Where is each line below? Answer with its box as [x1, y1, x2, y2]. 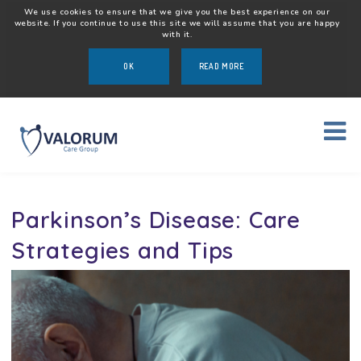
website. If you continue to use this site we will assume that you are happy [14, 18, 340, 29]
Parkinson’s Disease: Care [10, 205, 301, 234]
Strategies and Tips [10, 236, 234, 264]
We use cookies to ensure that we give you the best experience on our [24, 6, 330, 18]
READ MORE [198, 61, 244, 71]
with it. [162, 29, 193, 40]
